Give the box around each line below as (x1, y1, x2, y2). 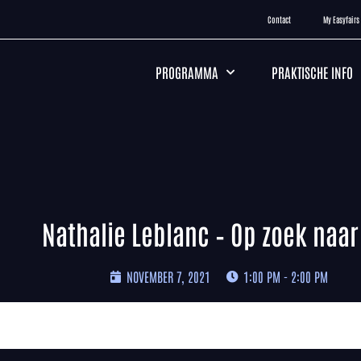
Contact (267, 14, 291, 24)
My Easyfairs (322, 14, 359, 24)
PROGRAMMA (156, 63, 219, 81)
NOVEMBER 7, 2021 (126, 268, 210, 284)
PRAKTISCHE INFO (272, 63, 354, 81)
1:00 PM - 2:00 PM (243, 268, 328, 284)
